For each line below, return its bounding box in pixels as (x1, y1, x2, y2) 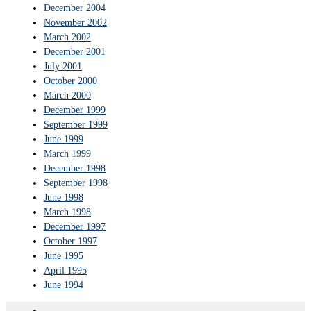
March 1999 (44, 148, 91, 159)
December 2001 (44, 46, 106, 57)
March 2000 (44, 90, 91, 101)
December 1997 (44, 221, 106, 232)
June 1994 (44, 279, 83, 290)
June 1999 (44, 133, 83, 144)
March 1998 (44, 206, 91, 217)
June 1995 (44, 250, 83, 261)
